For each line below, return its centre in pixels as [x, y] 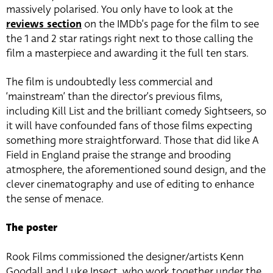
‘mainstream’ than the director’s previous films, [114, 97]
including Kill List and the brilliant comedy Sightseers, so [136, 111]
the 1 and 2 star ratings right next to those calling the [129, 39]
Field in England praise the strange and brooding [119, 155]
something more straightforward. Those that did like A [132, 140]
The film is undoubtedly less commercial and [109, 82]
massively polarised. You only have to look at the [119, 9]
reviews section [44, 24]
